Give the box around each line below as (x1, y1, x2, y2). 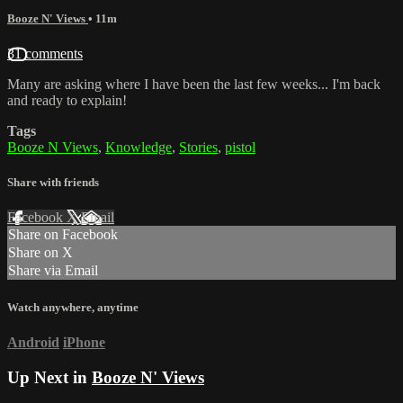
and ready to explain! (7, 93, 127, 109)
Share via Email (8, 263, 98, 279)
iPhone (63, 334, 105, 350)
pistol (225, 139, 255, 156)
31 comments (7, 46, 83, 62)
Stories (179, 139, 218, 156)
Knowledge (105, 139, 172, 156)
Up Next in (7, 367, 92, 387)
